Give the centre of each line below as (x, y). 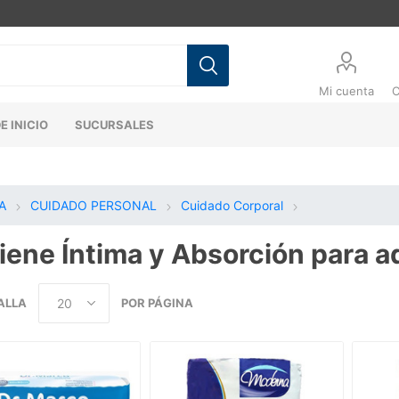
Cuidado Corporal (232, 205)
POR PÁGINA (157, 303)
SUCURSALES (115, 125)
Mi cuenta (347, 91)
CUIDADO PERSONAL (93, 205)
